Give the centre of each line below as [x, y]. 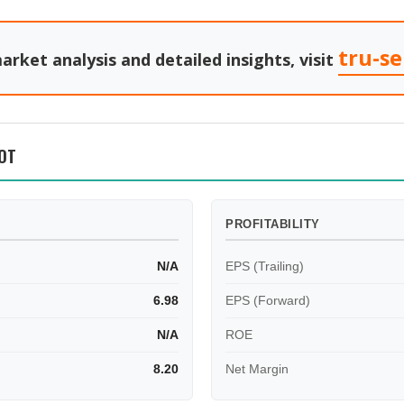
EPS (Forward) [268, 300]
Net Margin [257, 369]
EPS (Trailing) [265, 266]
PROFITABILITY [273, 224]
